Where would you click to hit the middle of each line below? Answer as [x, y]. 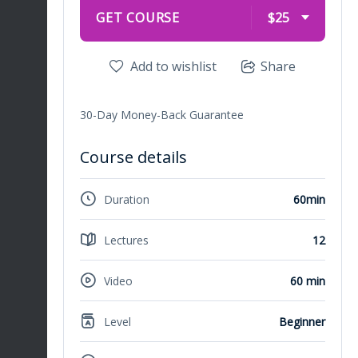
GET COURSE [138, 18]
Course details [133, 157]
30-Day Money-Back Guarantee [162, 115]
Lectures [126, 240]
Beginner [302, 321]
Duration [127, 199]
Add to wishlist [173, 67]
